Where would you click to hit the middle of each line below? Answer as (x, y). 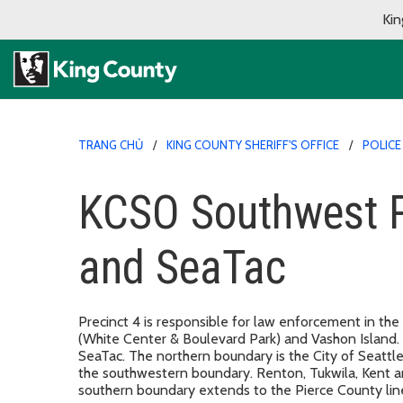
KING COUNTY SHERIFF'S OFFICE (253, 144)
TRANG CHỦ (111, 144)
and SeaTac (188, 267)
